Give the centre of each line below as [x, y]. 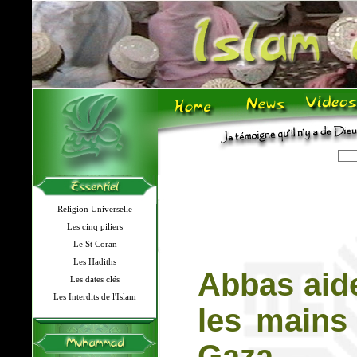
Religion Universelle [95, 209]
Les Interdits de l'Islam [95, 296]
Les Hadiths [95, 261]
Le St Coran [95, 244]
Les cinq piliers [95, 226]
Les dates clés [95, 279]
